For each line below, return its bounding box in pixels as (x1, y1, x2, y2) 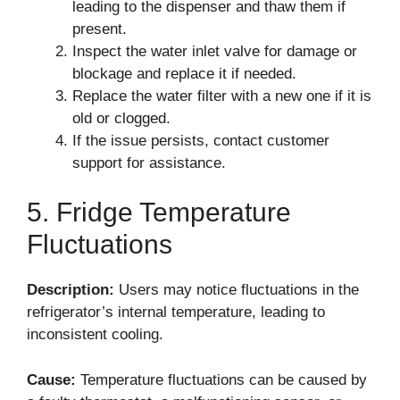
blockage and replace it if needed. (72, 64, 296, 82)
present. (72, 20, 127, 37)
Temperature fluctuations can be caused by (76, 371, 367, 388)
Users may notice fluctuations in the (114, 281, 359, 298)
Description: (27, 281, 114, 298)
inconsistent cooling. (27, 326, 163, 343)
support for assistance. (72, 154, 226, 171)
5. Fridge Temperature (27, 197, 291, 227)
